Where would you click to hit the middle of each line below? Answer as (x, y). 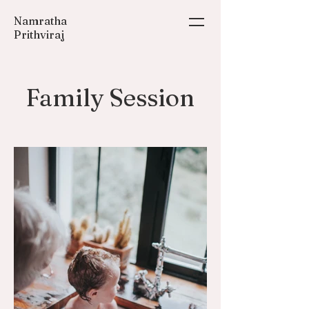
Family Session (110, 98)
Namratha (40, 21)
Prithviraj (39, 34)
